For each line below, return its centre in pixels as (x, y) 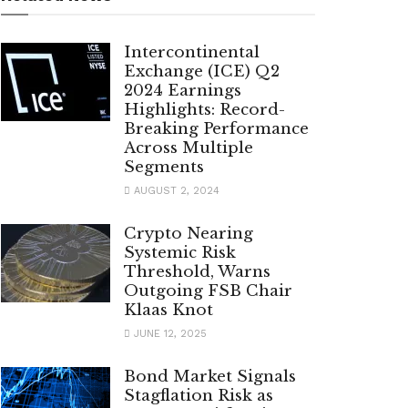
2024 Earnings (183, 91)
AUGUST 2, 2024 (175, 191)
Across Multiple (189, 148)
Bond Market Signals (210, 377)
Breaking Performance (216, 129)
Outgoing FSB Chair (208, 291)
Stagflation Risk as (199, 396)
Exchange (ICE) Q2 (202, 72)
